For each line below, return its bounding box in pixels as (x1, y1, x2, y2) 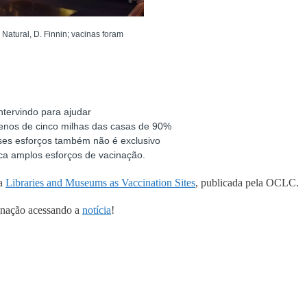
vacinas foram (71, 29, 124, 40)
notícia (82, 204, 111, 217)
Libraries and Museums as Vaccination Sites (5, 177, 195, 189)
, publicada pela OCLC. (195, 177, 299, 189)
